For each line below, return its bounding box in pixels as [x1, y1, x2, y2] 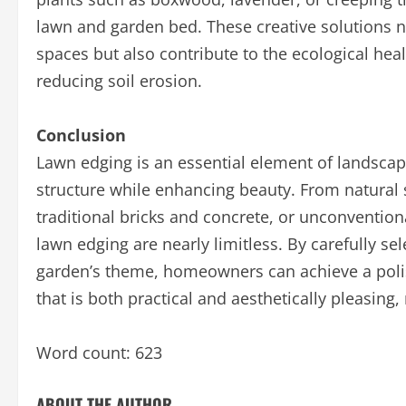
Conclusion [36, 124, 126, 146]
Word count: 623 [36, 342, 162, 363]
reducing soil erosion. [36, 70, 202, 92]
